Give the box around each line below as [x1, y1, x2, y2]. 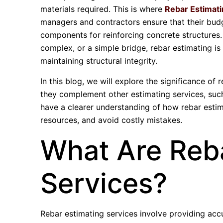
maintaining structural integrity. [40, 56, 158, 66]
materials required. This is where [40, 4, 165, 14]
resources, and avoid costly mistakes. [40, 115, 183, 125]
